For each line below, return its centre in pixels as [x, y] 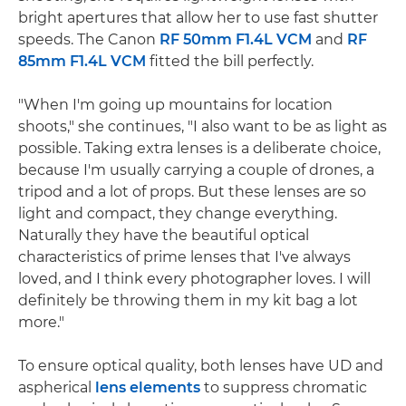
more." [41, 322]
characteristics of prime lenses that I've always [184, 256]
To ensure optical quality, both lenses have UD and [201, 365]
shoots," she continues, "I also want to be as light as [203, 126]
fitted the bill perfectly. [230, 61]
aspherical [57, 387]
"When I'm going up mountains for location [175, 104]
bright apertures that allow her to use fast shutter [198, 17]
